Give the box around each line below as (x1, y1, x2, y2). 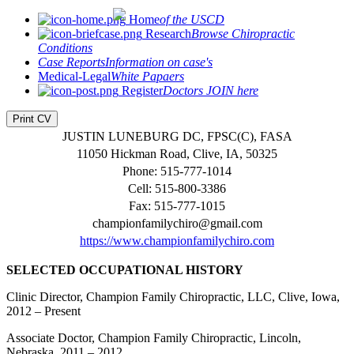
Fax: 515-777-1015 (129, 199, 225, 213)
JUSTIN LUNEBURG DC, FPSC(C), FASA (62, 130, 292, 143)
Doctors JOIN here (163, 84, 258, 97)
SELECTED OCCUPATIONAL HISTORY (6, 263, 243, 277)
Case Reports (38, 55, 105, 69)
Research (142, 27, 191, 40)
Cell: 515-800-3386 (128, 182, 226, 195)
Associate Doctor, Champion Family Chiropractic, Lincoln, (6, 331, 301, 345)
